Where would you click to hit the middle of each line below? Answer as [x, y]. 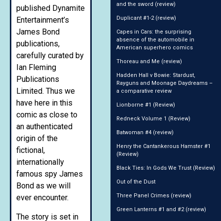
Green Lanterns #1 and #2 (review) [161, 209]
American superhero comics [155, 47]
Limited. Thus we [46, 91]
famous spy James [50, 174]
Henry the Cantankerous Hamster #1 [164, 146]
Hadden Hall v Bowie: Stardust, [156, 75]
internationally [40, 162]
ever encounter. [42, 198]
